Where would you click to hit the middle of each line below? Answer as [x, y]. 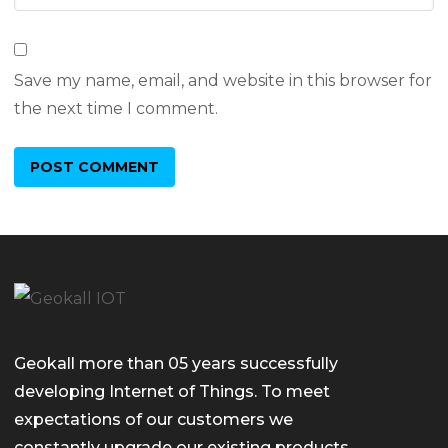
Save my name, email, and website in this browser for [223, 80]
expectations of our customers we [153, 419]
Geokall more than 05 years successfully [176, 363]
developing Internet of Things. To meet [172, 391]
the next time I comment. [116, 108]
